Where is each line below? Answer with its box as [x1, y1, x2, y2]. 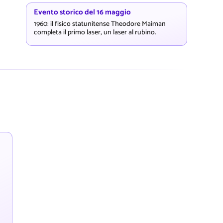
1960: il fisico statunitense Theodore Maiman [34, 18, 166, 29]
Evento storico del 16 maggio [34, 5, 131, 18]
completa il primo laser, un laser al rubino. [34, 26, 156, 38]
